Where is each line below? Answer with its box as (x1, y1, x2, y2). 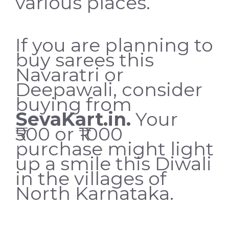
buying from (15, 93, 132, 116)
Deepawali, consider (15, 78, 202, 101)
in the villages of (15, 167, 167, 190)
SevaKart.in (15, 107, 126, 130)
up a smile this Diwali (15, 152, 212, 175)
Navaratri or (15, 63, 124, 86)
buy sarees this (15, 48, 154, 71)
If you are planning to (15, 33, 213, 56)
